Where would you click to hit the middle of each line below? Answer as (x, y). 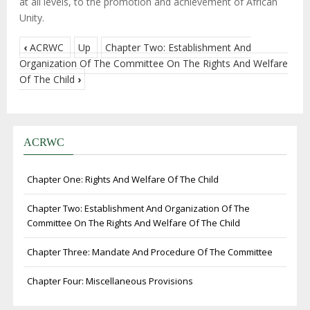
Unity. (32, 18)
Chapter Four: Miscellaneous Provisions (110, 281)
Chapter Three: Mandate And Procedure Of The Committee (150, 252)
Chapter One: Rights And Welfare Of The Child (123, 180)
